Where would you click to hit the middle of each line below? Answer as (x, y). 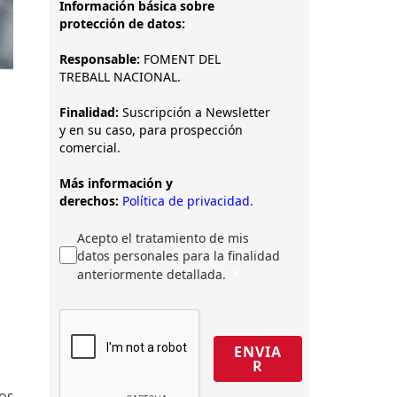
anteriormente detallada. (152, 274)
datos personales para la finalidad (179, 256)
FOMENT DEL (182, 59)
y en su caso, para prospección (151, 130)
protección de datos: (122, 23)
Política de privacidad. (188, 201)
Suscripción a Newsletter (195, 112)
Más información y (116, 183)
